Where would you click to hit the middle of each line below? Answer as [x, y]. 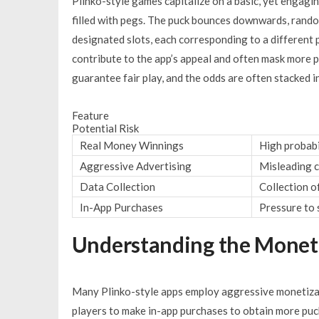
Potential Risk [105, 128]
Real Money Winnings [131, 145]
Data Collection [117, 186]
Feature [90, 115]
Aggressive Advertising [135, 166]
